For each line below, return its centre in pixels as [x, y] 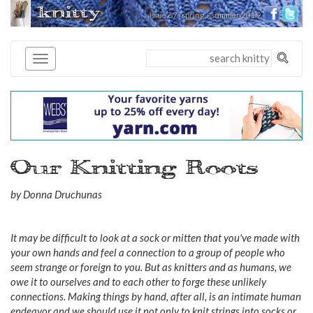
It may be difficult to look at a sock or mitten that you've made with [155, 237]
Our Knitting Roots [134, 167]
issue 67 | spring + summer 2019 [205, 15]
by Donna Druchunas [56, 194]
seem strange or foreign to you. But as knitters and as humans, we [151, 267]
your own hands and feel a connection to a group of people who [148, 252]
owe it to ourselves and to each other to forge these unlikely [138, 281]
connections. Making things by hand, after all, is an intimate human [156, 296]
